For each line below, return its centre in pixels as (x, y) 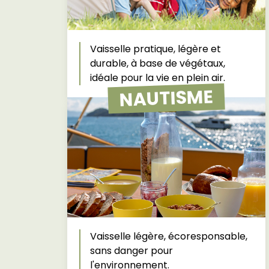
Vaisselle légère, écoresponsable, (169, 236)
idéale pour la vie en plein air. (158, 78)
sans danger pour (132, 251)
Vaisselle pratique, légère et (156, 49)
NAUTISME (167, 98)
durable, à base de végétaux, (158, 63)
